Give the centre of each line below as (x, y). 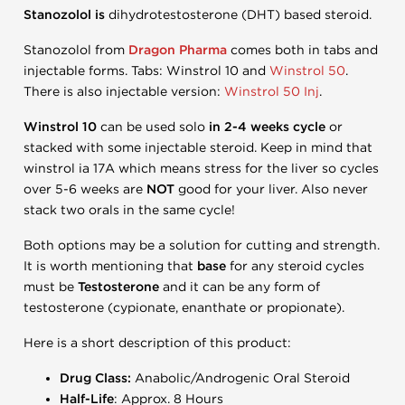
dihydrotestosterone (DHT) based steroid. (240, 15)
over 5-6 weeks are (85, 189)
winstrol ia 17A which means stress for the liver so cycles (201, 169)
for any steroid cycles (295, 266)
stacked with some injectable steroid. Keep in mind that (198, 148)
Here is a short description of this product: (157, 343)
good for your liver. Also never (271, 189)
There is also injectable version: (124, 92)
